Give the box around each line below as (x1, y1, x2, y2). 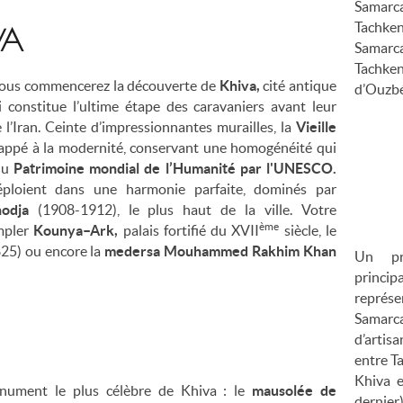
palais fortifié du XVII (122, 221, 260, 238)
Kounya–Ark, (33, 221, 123, 238)
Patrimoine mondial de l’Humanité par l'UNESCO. (13, 159, 336, 176)
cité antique (263, 76, 336, 94)
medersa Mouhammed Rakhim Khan (104, 242, 337, 259)
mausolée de (252, 381, 336, 399)
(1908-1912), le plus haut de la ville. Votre (37, 201, 337, 218)
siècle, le (279, 221, 337, 238)
